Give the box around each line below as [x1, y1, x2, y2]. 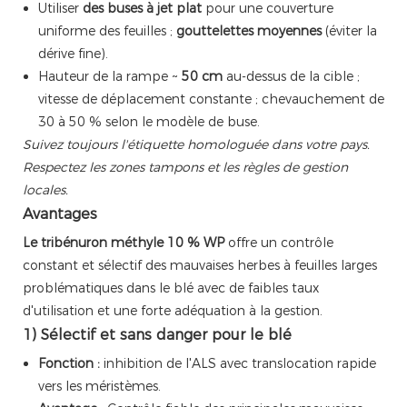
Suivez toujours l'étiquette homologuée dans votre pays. [23, 136, 370, 154]
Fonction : [37, 355, 100, 372]
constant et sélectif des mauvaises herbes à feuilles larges [23, 257, 377, 274]
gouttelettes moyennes [175, 23, 322, 40]
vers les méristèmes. [37, 378, 161, 395]
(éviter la [321, 23, 377, 40]
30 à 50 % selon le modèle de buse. [37, 114, 260, 131]
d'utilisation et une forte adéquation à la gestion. [23, 303, 323, 320]
